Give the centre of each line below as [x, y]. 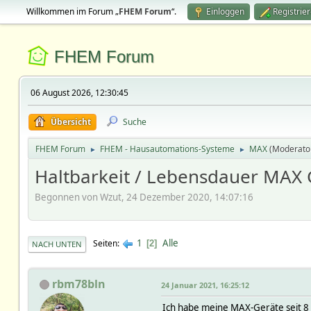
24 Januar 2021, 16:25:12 [205, 285]
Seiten [105, 244]
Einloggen [225, 11]
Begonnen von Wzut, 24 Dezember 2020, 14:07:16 [144, 197]
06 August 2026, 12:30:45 [79, 93]
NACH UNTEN [57, 244]
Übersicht [70, 122]
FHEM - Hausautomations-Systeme [167, 149]
